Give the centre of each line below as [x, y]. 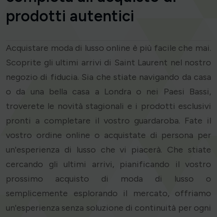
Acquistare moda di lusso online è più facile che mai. [108, 48]
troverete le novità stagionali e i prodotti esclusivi [108, 106]
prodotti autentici [70, 16]
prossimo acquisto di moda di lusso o [108, 179]
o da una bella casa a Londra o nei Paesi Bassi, [108, 92]
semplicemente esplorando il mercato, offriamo [108, 194]
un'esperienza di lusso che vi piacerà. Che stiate [108, 150]
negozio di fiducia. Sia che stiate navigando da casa [108, 77]
